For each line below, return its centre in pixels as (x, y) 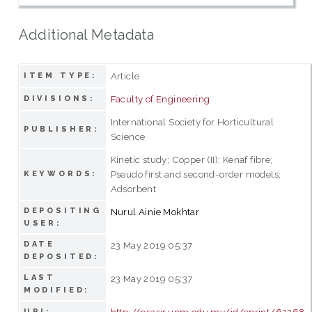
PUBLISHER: (62, 129)
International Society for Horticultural (192, 122)
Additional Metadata (86, 34)
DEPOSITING (63, 210)
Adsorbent (133, 188)
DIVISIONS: (60, 98)
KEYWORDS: (61, 173)
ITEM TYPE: (61, 75)
